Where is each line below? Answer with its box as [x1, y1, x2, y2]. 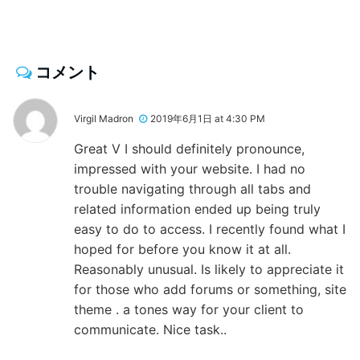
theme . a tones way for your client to [74, 301, 304, 317]
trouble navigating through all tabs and [74, 180, 311, 197]
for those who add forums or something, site [74, 280, 346, 297]
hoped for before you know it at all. [74, 240, 291, 257]
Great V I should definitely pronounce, [74, 140, 305, 157]
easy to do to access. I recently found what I [74, 220, 346, 237]
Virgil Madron [74, 112, 133, 125]
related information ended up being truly [74, 200, 321, 217]
